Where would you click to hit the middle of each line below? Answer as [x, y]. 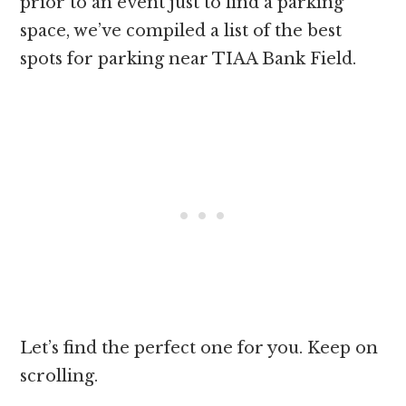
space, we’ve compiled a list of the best [181, 31]
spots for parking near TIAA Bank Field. [191, 59]
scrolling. [62, 377]
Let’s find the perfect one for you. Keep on [199, 348]
